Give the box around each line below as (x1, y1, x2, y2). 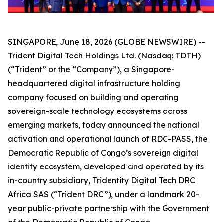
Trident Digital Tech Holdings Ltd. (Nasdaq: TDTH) (8, 51, 201, 61)
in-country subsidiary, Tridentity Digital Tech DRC (8, 175, 195, 186)
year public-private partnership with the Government (8, 203, 209, 214)
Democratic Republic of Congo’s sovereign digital (8, 148, 198, 158)
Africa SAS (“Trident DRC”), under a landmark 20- (8, 189, 199, 200)
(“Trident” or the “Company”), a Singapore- (8, 64, 175, 75)
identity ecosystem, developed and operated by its (8, 162, 204, 172)
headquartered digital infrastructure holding (8, 78, 180, 89)
